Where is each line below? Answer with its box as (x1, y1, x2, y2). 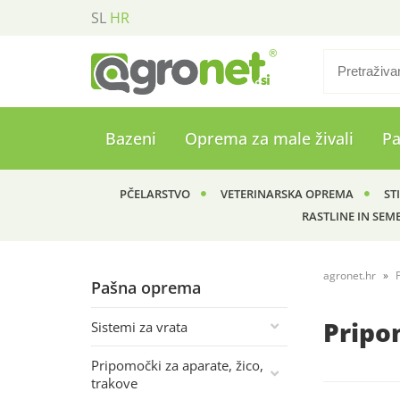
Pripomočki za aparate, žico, (91, 356, 263, 374)
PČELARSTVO (119, 186, 190, 202)
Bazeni (105, 128, 156, 149)
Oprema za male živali (185, 128, 354, 149)
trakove (91, 374, 137, 392)
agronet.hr (323, 268, 376, 283)
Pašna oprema (91, 277, 201, 298)
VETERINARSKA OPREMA (220, 186, 354, 202)
